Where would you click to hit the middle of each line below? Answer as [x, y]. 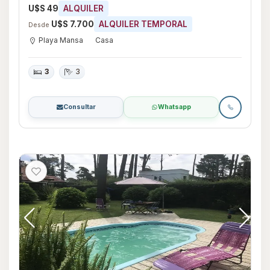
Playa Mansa [61, 40]
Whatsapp [174, 107]
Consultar [79, 107]
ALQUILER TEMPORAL [143, 24]
